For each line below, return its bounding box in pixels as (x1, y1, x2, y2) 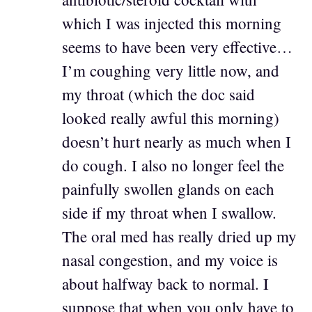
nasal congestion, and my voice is (62, 249, 278, 270)
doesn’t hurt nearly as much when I (62, 130, 291, 152)
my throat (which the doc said (62, 83, 255, 104)
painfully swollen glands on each (62, 178, 274, 199)
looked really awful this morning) (62, 107, 279, 128)
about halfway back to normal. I (62, 272, 269, 294)
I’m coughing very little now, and (62, 59, 279, 81)
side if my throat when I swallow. (62, 201, 276, 223)
